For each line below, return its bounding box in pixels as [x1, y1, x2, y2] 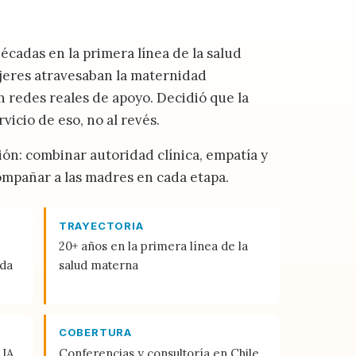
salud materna [58, 257, 138, 273]
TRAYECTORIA [58, 219, 144, 232]
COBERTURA [58, 326, 132, 339]
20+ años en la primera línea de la [58, 238, 248, 254]
